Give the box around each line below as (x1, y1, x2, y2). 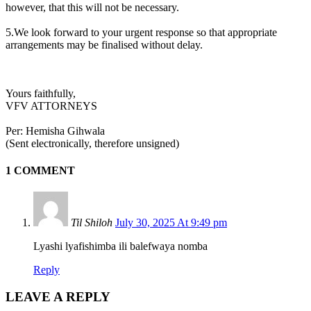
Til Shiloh (71, 217, 112, 229)
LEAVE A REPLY (6, 289, 110, 305)
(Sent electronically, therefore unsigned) (6, 137, 179, 149)
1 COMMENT (6, 165, 75, 177)
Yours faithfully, (6, 87, 76, 99)
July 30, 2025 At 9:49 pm (115, 217, 227, 229)
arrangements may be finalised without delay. (6, 38, 203, 51)
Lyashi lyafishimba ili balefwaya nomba (33, 240, 208, 253)
